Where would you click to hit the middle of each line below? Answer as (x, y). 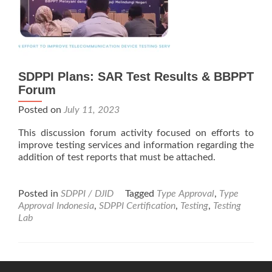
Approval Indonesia (56, 206)
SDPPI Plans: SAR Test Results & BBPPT (136, 76)
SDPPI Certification (137, 206)
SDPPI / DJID (87, 194)
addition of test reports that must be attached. (117, 157)
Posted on (41, 110)
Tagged (141, 194)
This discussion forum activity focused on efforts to (136, 133)
